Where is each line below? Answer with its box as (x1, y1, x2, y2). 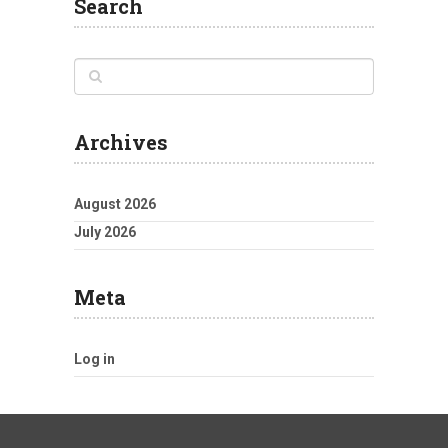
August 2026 (74, 195, 156, 212)
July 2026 (74, 223, 136, 240)
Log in (74, 350, 115, 367)
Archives (74, 128, 168, 155)
